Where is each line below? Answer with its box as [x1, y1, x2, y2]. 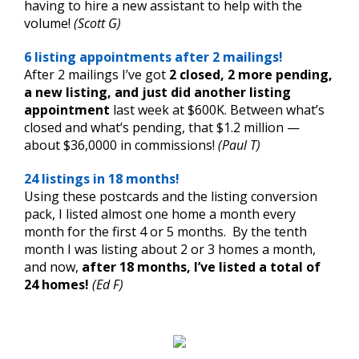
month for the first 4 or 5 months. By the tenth [24, 222, 307, 240]
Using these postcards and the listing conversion [24, 187, 317, 205]
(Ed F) [92, 275, 123, 293]
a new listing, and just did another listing [24, 83, 291, 101]
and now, [24, 257, 82, 276]
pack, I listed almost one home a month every [24, 204, 296, 223]
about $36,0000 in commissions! [24, 135, 218, 154]
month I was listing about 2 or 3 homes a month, [24, 240, 316, 258]
